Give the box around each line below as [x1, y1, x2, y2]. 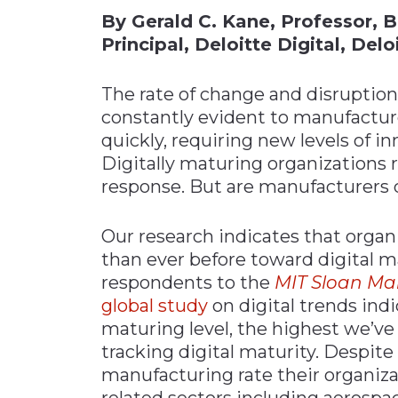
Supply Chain [25, 195, 121, 212]
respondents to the [101, 271, 275, 293]
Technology [25, 224, 111, 242]
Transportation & [25, 253, 145, 271]
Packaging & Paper [25, 107, 162, 124]
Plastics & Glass [25, 136, 131, 154]
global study [101, 294, 208, 316]
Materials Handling [25, 19, 159, 36]
